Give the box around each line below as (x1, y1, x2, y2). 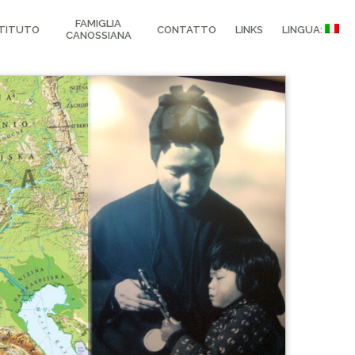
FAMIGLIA (75, 17, 121, 29)
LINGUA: (282, 23, 325, 36)
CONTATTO (157, 23, 216, 36)
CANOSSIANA (65, 29, 132, 41)
